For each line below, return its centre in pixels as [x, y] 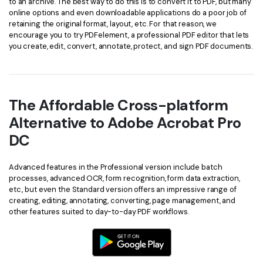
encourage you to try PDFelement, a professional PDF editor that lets [129, 35]
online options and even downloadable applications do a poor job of [128, 12]
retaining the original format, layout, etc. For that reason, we [113, 23]
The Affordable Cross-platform [119, 106]
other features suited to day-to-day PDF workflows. [99, 211]
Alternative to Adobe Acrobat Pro [125, 123]
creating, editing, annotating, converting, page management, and [122, 200]
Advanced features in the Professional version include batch [116, 167]
